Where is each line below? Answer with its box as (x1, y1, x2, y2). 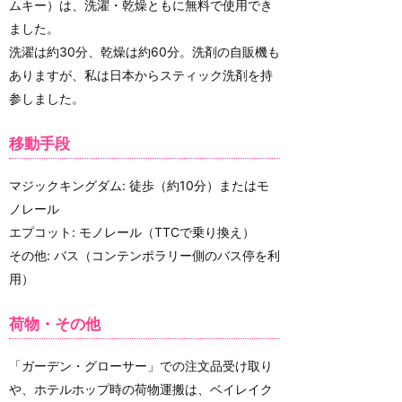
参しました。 (9, 90, 84, 106)
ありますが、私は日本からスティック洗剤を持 (9, 66, 273, 83)
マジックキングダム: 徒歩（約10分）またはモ (9, 177, 269, 193)
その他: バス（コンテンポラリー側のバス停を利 (9, 247, 280, 263)
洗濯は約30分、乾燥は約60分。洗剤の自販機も (9, 43, 280, 59)
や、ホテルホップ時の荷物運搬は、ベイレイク (9, 380, 273, 397)
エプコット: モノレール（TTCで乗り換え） (9, 223, 255, 240)
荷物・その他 (9, 315, 100, 334)
